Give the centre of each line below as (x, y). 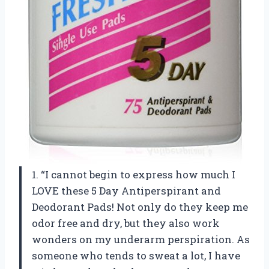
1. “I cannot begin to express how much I (134, 175)
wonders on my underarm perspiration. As (141, 240)
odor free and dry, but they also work (126, 223)
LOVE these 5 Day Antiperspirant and (126, 191)
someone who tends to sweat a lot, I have (136, 256)
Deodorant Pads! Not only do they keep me (140, 207)
